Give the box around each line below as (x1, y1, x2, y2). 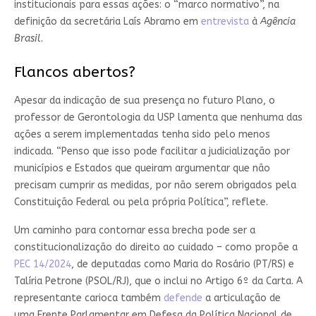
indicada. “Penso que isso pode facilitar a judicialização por (13, 145, 290, 157)
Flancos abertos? (13, 63, 135, 81)
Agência (260, 15, 296, 28)
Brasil (13, 32, 41, 44)
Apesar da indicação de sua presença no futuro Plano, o (13, 94, 275, 107)
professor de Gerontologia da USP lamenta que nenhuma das (13, 111, 303, 123)
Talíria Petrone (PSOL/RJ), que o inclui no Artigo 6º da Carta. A (13, 274, 303, 287)
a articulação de (202, 291, 281, 304)
